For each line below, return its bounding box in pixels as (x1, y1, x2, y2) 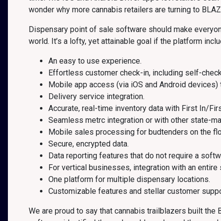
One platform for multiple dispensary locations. (48, 175, 210, 184)
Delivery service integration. (48, 92, 145, 101)
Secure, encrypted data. (48, 139, 129, 148)
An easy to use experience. (48, 56, 142, 66)
